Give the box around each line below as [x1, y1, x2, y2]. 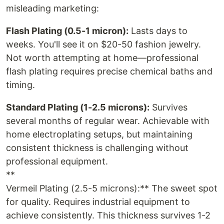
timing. [6, 79, 35, 90]
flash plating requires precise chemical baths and [6, 66, 212, 76]
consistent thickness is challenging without [6, 142, 188, 153]
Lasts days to [128, 25, 187, 36]
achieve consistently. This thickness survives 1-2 [6, 210, 210, 220]
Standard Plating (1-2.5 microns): [6, 102, 149, 112]
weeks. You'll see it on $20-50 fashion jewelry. [6, 39, 201, 49]
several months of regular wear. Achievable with [6, 115, 209, 126]
